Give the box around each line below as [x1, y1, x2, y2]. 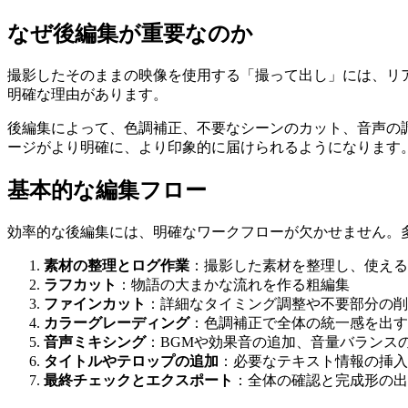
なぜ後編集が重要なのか [7, 22, 253, 46]
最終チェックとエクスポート [44, 372, 233, 388]
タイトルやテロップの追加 [44, 352, 219, 369]
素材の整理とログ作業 [44, 257, 189, 273]
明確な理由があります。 [7, 87, 168, 103]
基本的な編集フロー [7, 178, 207, 203]
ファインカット [44, 295, 146, 311]
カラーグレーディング [44, 314, 189, 331]
